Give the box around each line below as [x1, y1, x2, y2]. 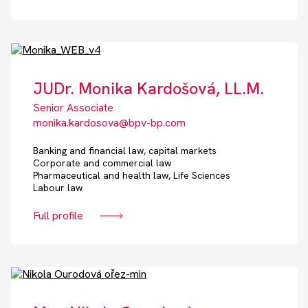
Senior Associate [33, 100, 114, 115]
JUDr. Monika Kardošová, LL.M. [33, 77, 265, 99]
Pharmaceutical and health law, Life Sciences [33, 168, 231, 181]
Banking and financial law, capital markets [33, 144, 217, 157]
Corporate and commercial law [33, 156, 172, 169]
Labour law [33, 181, 83, 194]
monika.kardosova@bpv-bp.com [33, 115, 186, 130]
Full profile [33, 208, 84, 223]
